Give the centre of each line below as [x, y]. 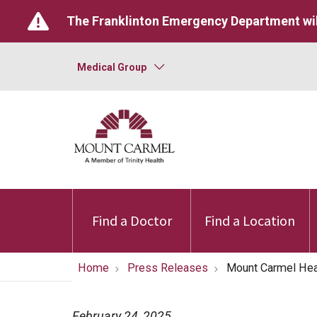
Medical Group [112, 67]
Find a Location [250, 220]
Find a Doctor [132, 220]
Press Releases [168, 268]
